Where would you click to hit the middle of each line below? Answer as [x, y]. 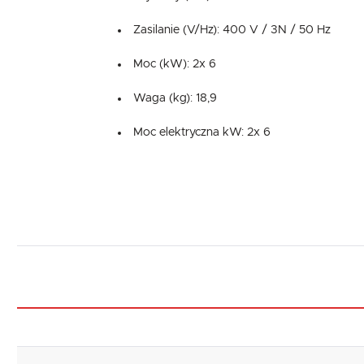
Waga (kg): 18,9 [175, 99]
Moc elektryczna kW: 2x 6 [202, 133]
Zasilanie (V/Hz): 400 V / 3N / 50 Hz [232, 30]
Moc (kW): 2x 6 [175, 65]
